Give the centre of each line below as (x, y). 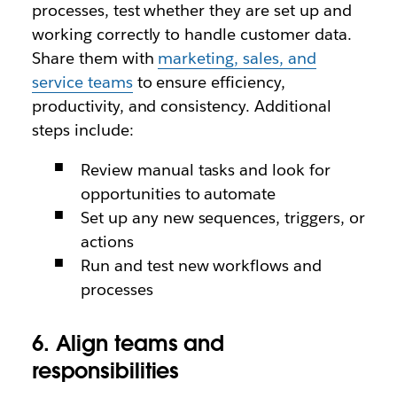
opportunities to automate (178, 194)
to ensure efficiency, (209, 82)
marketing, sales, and (237, 58)
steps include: (82, 130)
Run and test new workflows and (201, 265)
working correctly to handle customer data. (191, 34)
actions (107, 241)
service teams (82, 82)
